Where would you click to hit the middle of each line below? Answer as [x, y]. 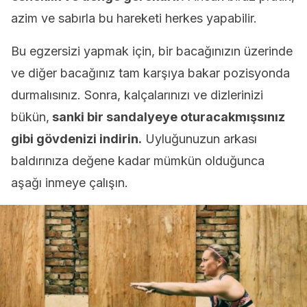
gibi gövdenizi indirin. [76, 139]
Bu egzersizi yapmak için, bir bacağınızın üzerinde [152, 51]
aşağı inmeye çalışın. [70, 183]
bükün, [30, 117]
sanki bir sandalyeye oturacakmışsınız [167, 117]
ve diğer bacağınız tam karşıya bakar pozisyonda [150, 73]
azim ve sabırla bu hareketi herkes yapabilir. [134, 18]
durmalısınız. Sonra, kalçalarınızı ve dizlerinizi [137, 95]
